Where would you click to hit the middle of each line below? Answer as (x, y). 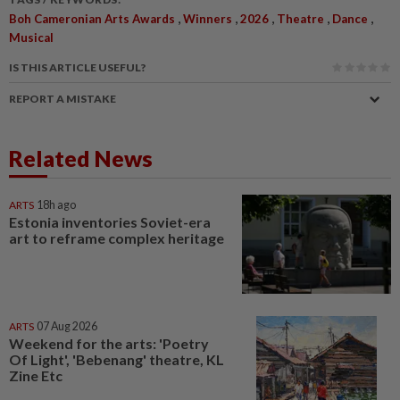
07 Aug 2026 (67, 327)
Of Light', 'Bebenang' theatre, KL (117, 360)
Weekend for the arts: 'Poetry (109, 344)
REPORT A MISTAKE (62, 98)
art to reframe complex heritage (117, 237)
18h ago (56, 204)
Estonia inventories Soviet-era (110, 221)
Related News (81, 158)
